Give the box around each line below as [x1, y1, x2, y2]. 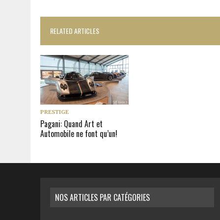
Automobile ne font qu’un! [40, 128, 117, 140]
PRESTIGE [40, 108, 69, 116]
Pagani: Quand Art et [40, 118, 103, 130]
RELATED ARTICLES [50, 26, 99, 36]
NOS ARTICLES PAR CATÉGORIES [55, 192, 150, 204]
